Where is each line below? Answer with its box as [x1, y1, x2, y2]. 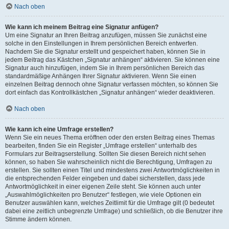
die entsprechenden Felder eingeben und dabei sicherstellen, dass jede [5, 175, 205, 182]
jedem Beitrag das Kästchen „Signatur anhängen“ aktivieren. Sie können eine [5, 56, 220, 63]
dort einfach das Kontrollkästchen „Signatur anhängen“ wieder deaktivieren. [5, 89, 215, 96]
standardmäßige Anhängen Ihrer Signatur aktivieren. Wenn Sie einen [5, 73, 196, 80]
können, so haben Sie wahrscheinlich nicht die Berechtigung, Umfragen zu [5, 158, 212, 166]
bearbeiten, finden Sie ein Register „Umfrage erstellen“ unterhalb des [5, 142, 197, 149]
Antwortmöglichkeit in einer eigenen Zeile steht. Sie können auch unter [5, 183, 201, 190]
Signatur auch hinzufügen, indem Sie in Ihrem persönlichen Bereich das [5, 64, 204, 72]
